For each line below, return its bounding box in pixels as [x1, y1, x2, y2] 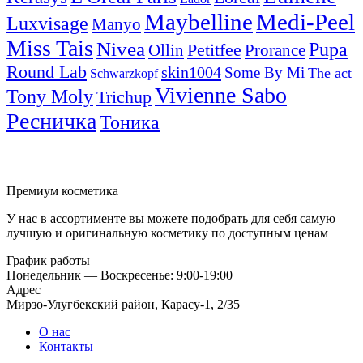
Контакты [39, 340, 93, 354]
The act [308, 65, 352, 82]
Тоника [100, 112, 160, 134]
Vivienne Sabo [155, 83, 287, 109]
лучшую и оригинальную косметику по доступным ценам [6, 226, 328, 241]
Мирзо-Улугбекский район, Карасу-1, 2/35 [6, 297, 240, 312]
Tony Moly [6, 86, 93, 108]
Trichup [96, 87, 152, 108]
